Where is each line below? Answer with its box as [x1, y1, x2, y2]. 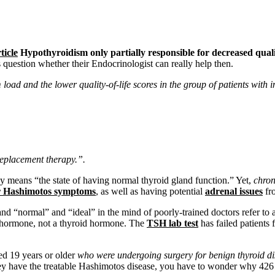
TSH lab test [147, 217, 198, 228]
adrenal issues [205, 185, 263, 196]
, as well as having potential [96, 185, 205, 196]
